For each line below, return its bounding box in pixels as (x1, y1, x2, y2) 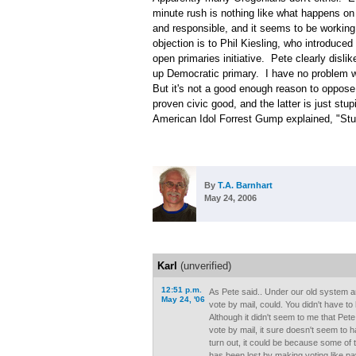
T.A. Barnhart (218, 180, 273, 190)
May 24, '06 (161, 295, 205, 304)
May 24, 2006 (204, 193, 257, 203)
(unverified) (177, 260, 231, 272)
